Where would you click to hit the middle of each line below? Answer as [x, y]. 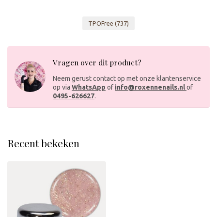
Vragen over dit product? [97, 62]
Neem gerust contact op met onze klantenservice [127, 78]
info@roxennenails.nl [150, 87]
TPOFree [101, 23]
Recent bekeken [43, 143]
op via [62, 87]
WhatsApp [89, 87]
